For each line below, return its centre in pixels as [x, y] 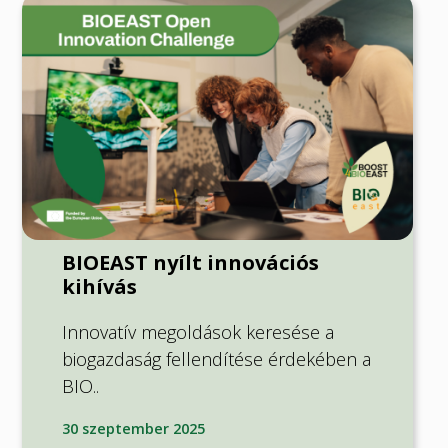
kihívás [99, 286]
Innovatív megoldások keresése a [197, 331]
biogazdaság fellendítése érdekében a [216, 358]
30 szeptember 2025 [133, 428]
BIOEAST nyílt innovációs [190, 262]
